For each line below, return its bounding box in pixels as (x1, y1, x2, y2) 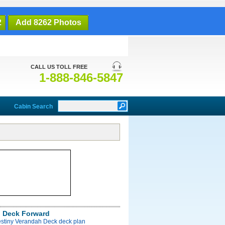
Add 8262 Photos (15, 18, 81, 27)
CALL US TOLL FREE (31, 64, 87, 70)
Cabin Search (14, 103, 53, 110)
